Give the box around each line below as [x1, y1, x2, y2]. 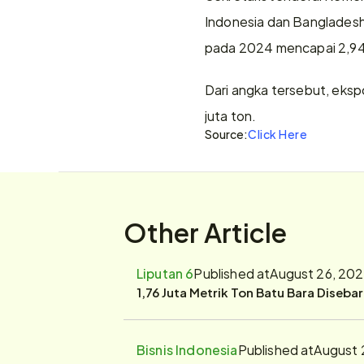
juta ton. [205, 104, 257, 126]
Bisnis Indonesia [136, 338, 238, 360]
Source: [205, 124, 248, 143]
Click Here [248, 124, 308, 143]
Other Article [123, 209, 287, 253]
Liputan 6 [136, 262, 194, 284]
